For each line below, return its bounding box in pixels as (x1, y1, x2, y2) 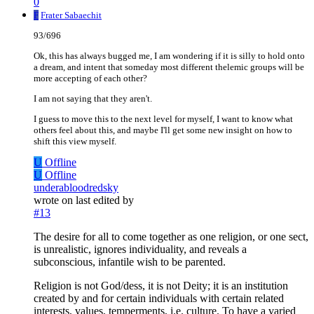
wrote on (34, 194, 76, 207)
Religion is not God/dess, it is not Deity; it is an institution (34, 280, 288, 292)
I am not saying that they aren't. (34, 93, 152, 104)
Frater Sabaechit (41, 10, 102, 21)
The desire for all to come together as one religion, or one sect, (34, 231, 308, 243)
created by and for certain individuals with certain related (34, 292, 284, 305)
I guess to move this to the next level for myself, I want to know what (34, 114, 293, 125)
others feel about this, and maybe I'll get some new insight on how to (34, 125, 292, 136)
